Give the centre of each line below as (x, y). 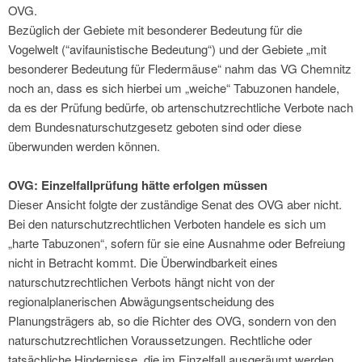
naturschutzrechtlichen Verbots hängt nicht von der (141, 281)
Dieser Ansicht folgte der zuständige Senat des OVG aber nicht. (175, 204)
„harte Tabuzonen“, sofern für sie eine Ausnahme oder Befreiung (177, 242)
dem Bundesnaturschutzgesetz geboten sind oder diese (155, 126)
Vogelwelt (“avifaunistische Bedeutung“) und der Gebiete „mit (167, 48)
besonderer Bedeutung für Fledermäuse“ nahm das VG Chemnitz (180, 68)
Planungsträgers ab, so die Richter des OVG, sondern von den (172, 320)
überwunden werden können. (84, 145)
